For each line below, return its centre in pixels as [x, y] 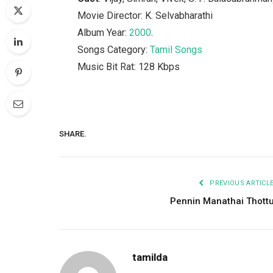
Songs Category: [114, 49]
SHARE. [73, 133]
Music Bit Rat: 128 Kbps [129, 66]
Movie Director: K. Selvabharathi [145, 15]
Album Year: [104, 32]
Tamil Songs [176, 49]
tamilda [150, 257]
